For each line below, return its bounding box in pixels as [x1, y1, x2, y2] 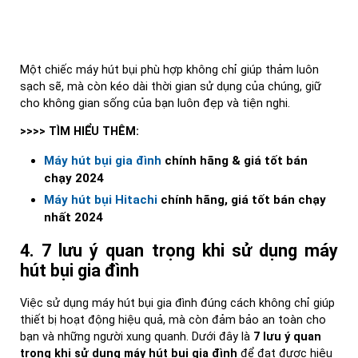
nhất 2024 [44, 209, 103, 225]
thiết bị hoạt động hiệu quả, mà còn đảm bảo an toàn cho [20, 312, 326, 327]
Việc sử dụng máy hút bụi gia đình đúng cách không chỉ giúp [20, 296, 335, 310]
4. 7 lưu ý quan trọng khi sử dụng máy [20, 240, 338, 261]
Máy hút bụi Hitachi [44, 192, 157, 207]
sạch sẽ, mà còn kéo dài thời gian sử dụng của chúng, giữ [20, 80, 321, 94]
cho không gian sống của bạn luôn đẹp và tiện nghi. [20, 97, 290, 111]
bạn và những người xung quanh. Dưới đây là [20, 329, 253, 344]
